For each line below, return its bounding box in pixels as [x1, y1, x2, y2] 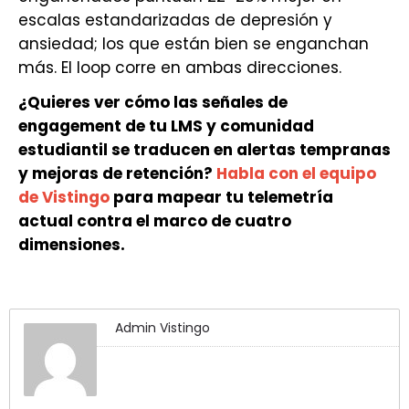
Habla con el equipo [216, 163, 376, 184]
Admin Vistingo [115, 319, 210, 337]
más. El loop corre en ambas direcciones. [18, 57, 341, 79]
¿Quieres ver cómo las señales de [18, 91, 288, 113]
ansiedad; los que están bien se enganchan [18, 33, 369, 55]
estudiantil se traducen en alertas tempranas [18, 139, 391, 161]
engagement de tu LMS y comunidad [18, 115, 314, 137]
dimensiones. [18, 234, 125, 256]
